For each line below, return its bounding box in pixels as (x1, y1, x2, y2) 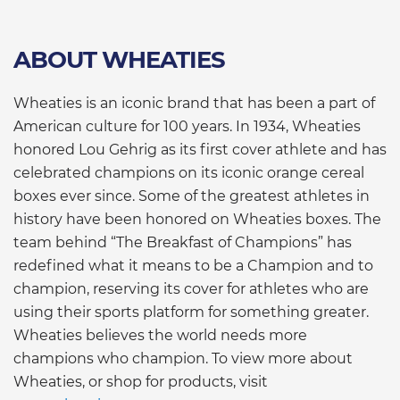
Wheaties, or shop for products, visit (13, 372, 268, 390)
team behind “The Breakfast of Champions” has (13, 233, 352, 251)
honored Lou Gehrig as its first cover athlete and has (13, 140, 387, 158)
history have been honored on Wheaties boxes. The (13, 210, 381, 228)
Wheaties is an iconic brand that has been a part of (13, 94, 375, 112)
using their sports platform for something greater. (13, 303, 369, 321)
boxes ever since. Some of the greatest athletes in (13, 187, 370, 204)
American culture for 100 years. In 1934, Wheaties (13, 117, 361, 135)
